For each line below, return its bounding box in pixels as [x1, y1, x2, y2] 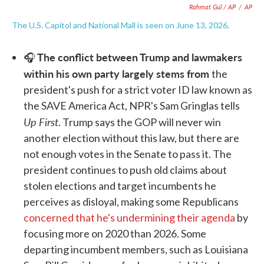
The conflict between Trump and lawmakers [37, 49, 242, 65]
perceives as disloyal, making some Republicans [24, 195, 239, 209]
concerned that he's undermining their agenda [24, 211, 235, 225]
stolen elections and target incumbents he [24, 179, 216, 193]
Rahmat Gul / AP [189, 2, 236, 12]
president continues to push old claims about [24, 163, 227, 177]
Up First [24, 114, 58, 130]
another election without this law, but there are [24, 131, 239, 145]
